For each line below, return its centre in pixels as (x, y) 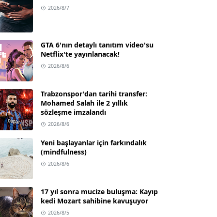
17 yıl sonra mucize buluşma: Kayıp (99, 192)
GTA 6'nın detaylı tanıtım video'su (97, 45)
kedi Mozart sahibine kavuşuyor (94, 201)
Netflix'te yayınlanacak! (80, 54)
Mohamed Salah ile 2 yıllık (84, 103)
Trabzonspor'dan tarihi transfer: (94, 94)
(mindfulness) (64, 152)
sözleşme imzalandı (73, 112)
